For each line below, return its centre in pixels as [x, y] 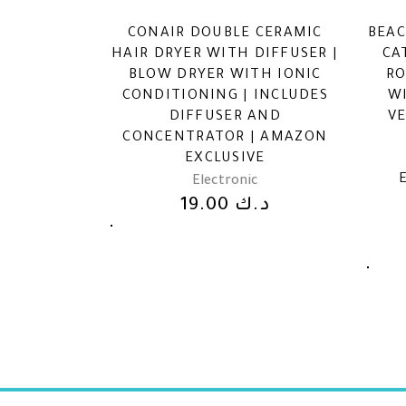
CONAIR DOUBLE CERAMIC [225, 34]
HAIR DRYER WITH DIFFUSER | [225, 54]
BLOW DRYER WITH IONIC [225, 75]
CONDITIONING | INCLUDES [225, 96]
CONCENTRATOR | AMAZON [225, 138]
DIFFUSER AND [225, 117]
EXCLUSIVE [225, 159]
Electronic [225, 182]
